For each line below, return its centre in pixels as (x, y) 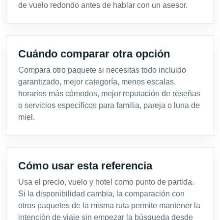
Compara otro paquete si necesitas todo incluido (102, 70)
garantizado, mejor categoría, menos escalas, (97, 82)
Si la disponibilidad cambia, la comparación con (101, 194)
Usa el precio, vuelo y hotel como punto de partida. (106, 182)
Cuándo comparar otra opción (94, 54)
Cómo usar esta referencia (85, 166)
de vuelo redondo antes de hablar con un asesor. (103, 5)
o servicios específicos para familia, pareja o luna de (109, 106)
